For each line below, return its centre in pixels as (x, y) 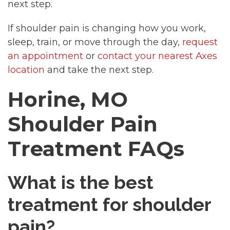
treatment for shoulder (109, 204)
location (26, 70)
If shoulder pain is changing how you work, (107, 28)
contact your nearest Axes (157, 56)
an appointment (45, 56)
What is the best (81, 182)
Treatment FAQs (96, 148)
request (200, 42)
